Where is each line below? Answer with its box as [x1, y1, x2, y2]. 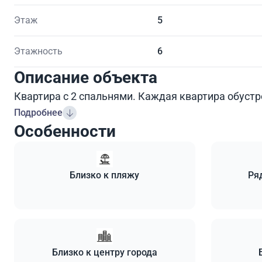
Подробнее [14, 106, 63, 118]
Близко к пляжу [70, 169, 140, 181]
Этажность [14, 45, 63, 57]
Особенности [14, 121, 116, 141]
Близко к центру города [51, 246, 157, 258]
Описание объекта [14, 67, 157, 87]
